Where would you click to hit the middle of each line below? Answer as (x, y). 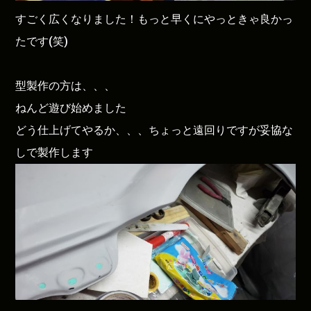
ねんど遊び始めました (71, 108)
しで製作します (54, 153)
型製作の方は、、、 (66, 86)
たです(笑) (42, 42)
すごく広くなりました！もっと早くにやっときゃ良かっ (154, 19)
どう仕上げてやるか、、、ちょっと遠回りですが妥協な (154, 131)
